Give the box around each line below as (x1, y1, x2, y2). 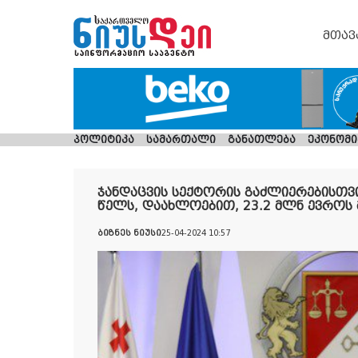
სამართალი (146, 134, 217, 146)
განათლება (228, 134, 296, 146)
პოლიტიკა (74, 134, 134, 146)
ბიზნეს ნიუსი (97, 229, 161, 238)
